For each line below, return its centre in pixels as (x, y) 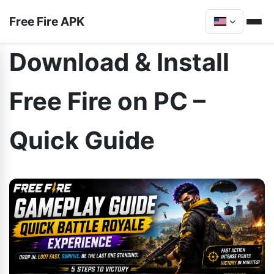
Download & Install (119, 62)
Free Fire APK (47, 21)
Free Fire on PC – (107, 101)
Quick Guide (82, 140)
